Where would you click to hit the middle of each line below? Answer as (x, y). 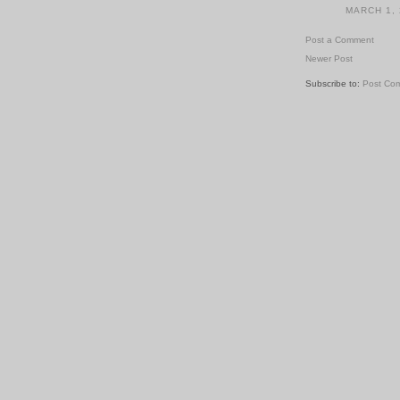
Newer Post (329, 58)
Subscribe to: (334, 83)
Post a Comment (340, 39)
